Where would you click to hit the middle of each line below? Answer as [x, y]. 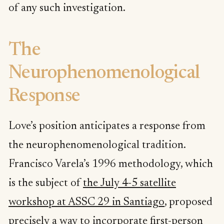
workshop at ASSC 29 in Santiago [86, 202]
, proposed [188, 202]
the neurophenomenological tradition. [97, 145]
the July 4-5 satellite [129, 183]
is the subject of [46, 183]
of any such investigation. [67, 9]
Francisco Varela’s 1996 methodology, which [111, 164]
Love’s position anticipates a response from [107, 126]
